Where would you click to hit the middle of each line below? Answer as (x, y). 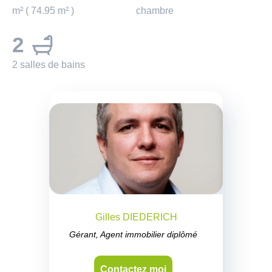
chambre (155, 11)
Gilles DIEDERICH (136, 217)
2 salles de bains (49, 65)
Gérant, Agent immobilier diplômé (133, 235)
